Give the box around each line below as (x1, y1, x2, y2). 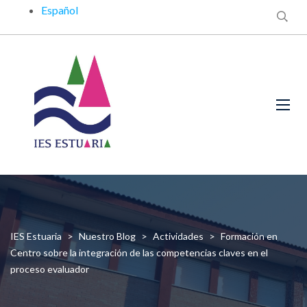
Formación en (221, 230, 278, 242)
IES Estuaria (10, 230, 62, 242)
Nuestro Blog (79, 230, 136, 242)
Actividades (153, 230, 204, 242)
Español (41, 3, 78, 16)
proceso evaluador (10, 263, 89, 275)
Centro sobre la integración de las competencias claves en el (10, 247, 268, 258)
